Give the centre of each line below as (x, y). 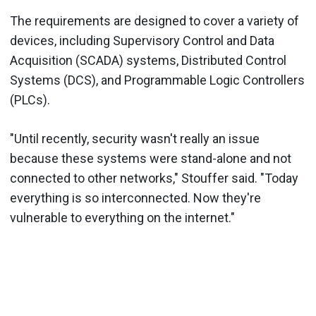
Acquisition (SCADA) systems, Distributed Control (148, 60)
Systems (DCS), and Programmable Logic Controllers (157, 80)
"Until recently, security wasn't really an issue (135, 139)
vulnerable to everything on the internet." (122, 218)
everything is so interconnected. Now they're (135, 198)
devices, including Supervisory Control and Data (142, 41)
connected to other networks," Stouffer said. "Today (154, 178)
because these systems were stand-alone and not (151, 158)
